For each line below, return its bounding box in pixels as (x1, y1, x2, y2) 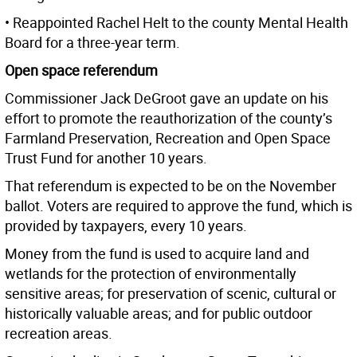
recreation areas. (5, 324, 112, 343)
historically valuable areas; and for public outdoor (5, 304, 312, 324)
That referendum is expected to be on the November (5, 176, 336, 196)
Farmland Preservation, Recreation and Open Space (5, 128, 331, 148)
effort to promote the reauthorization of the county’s (5, 108, 332, 128)
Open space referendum (5, 61, 158, 80)
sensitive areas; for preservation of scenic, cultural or (5, 284, 336, 304)
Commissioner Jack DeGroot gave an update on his (5, 88, 328, 108)
